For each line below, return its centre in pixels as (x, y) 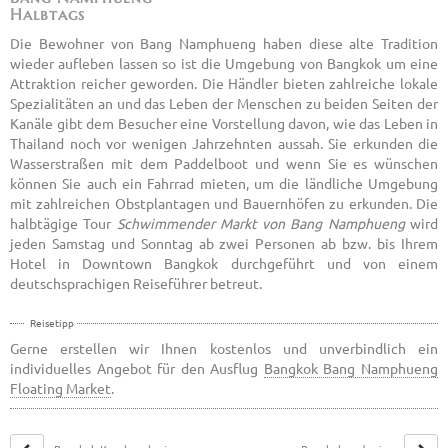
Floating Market (60, 388)
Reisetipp (52, 323)
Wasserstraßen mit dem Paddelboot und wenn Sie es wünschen (224, 163)
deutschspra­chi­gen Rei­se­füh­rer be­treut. (136, 283)
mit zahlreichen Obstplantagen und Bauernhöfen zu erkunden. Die (224, 203)
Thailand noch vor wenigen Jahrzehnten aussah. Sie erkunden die (224, 143)
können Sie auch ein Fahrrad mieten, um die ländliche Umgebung (224, 183)
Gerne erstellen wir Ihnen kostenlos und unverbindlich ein (224, 348)
